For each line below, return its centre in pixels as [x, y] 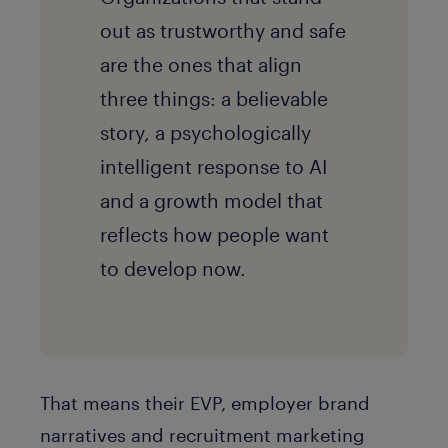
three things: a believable [214, 98]
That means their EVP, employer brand [205, 403]
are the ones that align [201, 64]
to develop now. [175, 268]
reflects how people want [214, 234]
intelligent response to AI [213, 166]
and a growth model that [211, 200]
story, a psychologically [205, 132]
